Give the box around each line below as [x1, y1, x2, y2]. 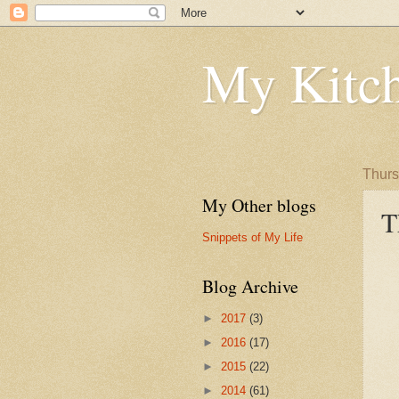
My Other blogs [202, 193, 316, 217]
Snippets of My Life [202, 230, 303, 244]
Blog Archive [202, 274, 298, 298]
